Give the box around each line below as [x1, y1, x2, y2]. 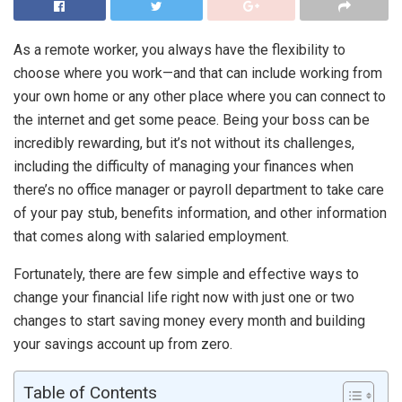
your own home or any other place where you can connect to [13, 87, 386, 105]
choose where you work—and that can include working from [13, 64, 382, 82]
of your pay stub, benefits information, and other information [13, 204, 387, 222]
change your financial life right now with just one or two [13, 288, 354, 306]
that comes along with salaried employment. [13, 227, 293, 245]
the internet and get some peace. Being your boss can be [13, 110, 370, 128]
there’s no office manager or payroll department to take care [13, 180, 384, 198]
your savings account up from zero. [13, 335, 236, 353]
